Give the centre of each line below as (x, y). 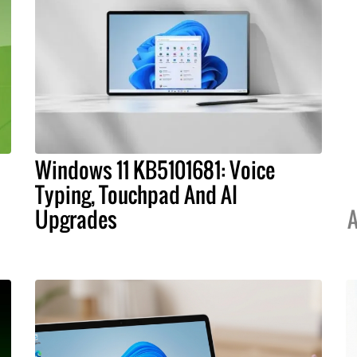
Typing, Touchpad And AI (136, 195)
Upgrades (76, 220)
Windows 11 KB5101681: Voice (155, 170)
